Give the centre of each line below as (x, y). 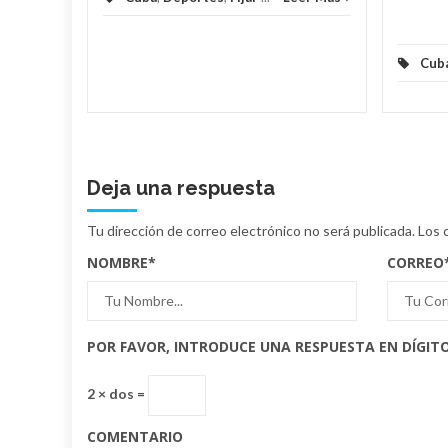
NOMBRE (117, 262)
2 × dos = (117, 393)
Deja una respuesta (181, 187)
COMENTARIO (135, 436)
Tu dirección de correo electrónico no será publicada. (251, 230)
